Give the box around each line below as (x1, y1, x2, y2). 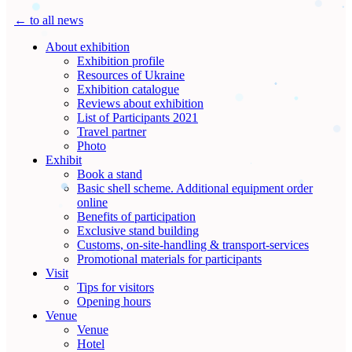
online (77, 195, 108, 209)
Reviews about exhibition (77, 96, 203, 110)
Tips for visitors (77, 280, 154, 294)
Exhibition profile (77, 53, 164, 68)
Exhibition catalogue (77, 82, 179, 96)
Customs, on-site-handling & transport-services (77, 237, 309, 251)
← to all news (14, 13, 83, 27)
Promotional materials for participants (77, 251, 262, 266)
